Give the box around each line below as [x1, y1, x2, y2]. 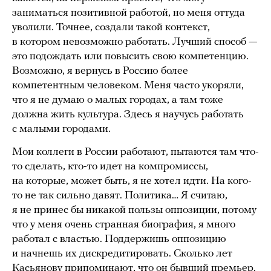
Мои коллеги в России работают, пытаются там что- [12, 146, 259, 158]
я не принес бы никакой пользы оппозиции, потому [12, 204, 256, 217]
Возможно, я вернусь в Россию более [12, 65, 188, 77]
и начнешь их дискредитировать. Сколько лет [12, 248, 232, 260]
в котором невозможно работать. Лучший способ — [12, 36, 257, 48]
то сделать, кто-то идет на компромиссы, [12, 161, 208, 173]
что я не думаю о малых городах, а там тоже [12, 94, 223, 106]
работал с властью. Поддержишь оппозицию [12, 233, 226, 246]
